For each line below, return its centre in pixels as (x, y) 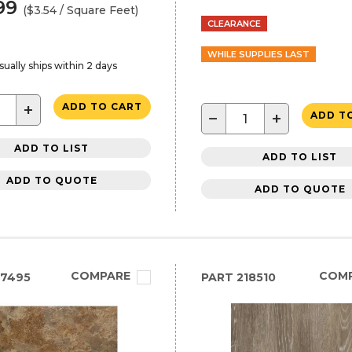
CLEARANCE (234, 24)
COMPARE (100, 276)
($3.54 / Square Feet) (81, 10)
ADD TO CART (102, 106)
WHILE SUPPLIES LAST (258, 54)
